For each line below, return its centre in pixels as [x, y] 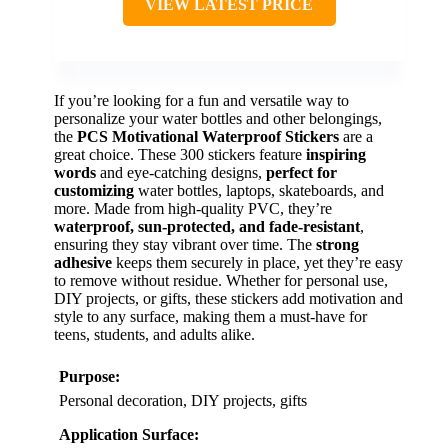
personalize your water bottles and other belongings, [218, 119]
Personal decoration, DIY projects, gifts [183, 401]
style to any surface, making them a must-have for [210, 317]
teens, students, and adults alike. [154, 335]
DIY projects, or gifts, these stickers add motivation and [228, 299]
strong [337, 245]
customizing [94, 191]
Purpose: [89, 377]
